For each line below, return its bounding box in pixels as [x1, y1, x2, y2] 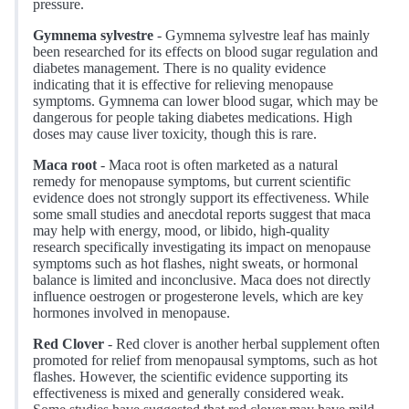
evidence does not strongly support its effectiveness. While [33, 190, 369, 206]
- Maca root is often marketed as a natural [97, 157, 338, 173]
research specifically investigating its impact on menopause [33, 239, 371, 256]
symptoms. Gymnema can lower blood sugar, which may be [33, 93, 378, 110]
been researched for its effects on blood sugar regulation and [33, 44, 378, 60]
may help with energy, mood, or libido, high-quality [33, 223, 330, 239]
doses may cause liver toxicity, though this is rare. [33, 126, 317, 142]
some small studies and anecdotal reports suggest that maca [33, 206, 371, 223]
